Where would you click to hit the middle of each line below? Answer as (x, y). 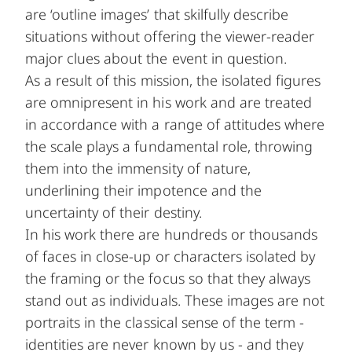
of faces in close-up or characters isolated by (170, 256)
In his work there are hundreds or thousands (172, 234)
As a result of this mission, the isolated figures (173, 80)
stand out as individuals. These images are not (175, 300)
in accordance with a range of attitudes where (175, 124)
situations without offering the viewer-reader (170, 36)
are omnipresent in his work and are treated (169, 102)
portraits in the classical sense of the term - (165, 322)
